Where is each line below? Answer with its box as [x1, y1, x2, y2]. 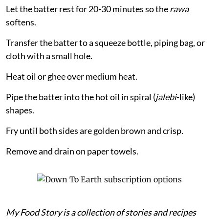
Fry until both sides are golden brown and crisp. [6, 125, 183, 136]
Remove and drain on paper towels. [6, 145, 138, 156]
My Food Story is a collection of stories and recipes [6, 206, 196, 218]
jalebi [155, 91, 176, 102]
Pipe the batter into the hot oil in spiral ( [6, 91, 155, 102]
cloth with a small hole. [6, 50, 92, 61]
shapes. [6, 104, 34, 115]
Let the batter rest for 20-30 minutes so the [6, 3, 170, 14]
